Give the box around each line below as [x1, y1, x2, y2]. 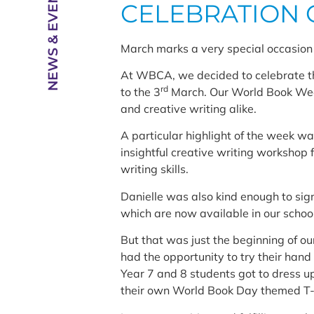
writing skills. [120, 162, 189, 177]
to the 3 [120, 84, 161, 99]
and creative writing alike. [120, 101, 257, 116]
